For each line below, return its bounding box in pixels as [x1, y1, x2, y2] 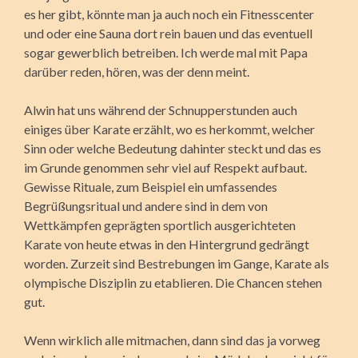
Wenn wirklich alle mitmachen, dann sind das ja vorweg [24, 332, 320, 348]
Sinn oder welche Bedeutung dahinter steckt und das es [24, 140, 321, 156]
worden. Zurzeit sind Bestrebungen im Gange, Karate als [24, 255, 329, 271]
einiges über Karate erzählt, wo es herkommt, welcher [24, 121, 315, 137]
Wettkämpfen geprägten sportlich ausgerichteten [24, 217, 296, 233]
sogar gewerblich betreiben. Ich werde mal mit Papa [24, 44, 308, 60]
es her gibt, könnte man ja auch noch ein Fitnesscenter [24, 6, 314, 22]
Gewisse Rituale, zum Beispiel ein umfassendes [24, 178, 277, 194]
